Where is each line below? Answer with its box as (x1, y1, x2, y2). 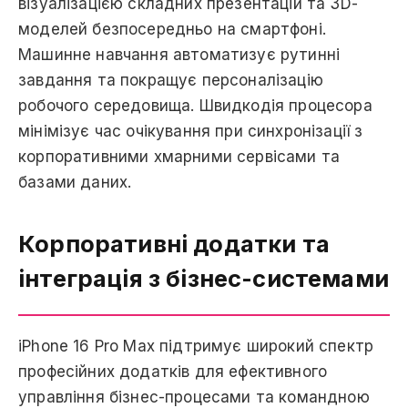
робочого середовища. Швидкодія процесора (18, 97, 372, 116)
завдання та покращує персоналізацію (18, 71, 323, 90)
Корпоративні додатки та (18, 229, 330, 258)
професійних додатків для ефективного (18, 362, 328, 381)
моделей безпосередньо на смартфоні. (18, 20, 326, 39)
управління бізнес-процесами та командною (18, 387, 370, 406)
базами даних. (18, 173, 132, 192)
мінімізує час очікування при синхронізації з (18, 122, 363, 141)
